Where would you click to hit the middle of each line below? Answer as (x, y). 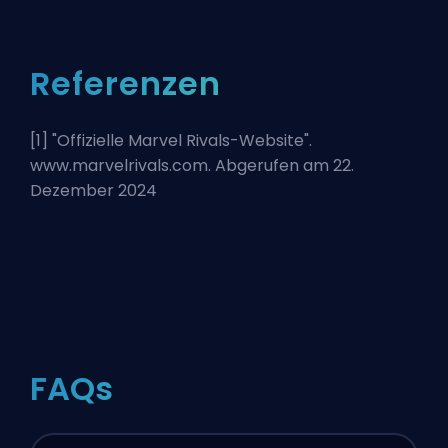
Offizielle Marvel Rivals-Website (180, 141)
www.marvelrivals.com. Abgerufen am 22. (192, 166)
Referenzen (125, 84)
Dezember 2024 (93, 191)
